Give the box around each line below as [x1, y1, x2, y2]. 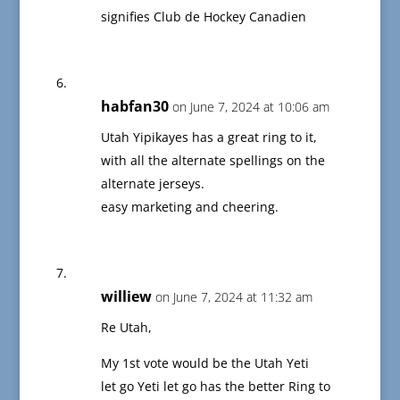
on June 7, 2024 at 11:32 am [154, 288, 312, 306]
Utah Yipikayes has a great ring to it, [100, 129, 317, 146]
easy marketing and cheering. [100, 198, 279, 216]
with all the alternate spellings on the [100, 152, 325, 170]
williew [100, 287, 152, 307]
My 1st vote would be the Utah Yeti [100, 354, 309, 372]
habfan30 [100, 96, 169, 117]
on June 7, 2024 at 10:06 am [171, 98, 329, 116]
